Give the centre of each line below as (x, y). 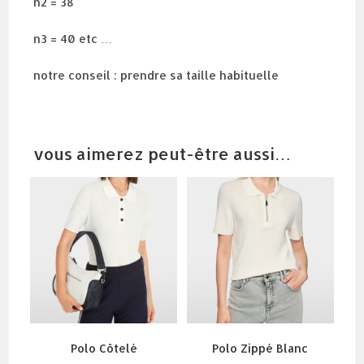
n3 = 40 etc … (73, 39)
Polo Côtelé (104, 349)
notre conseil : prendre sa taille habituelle (156, 76)
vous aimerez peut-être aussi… (162, 154)
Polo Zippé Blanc (260, 349)
